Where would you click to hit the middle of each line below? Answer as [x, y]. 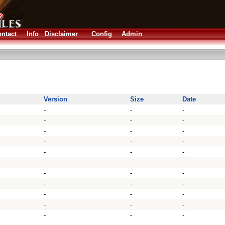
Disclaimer [61, 34]
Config [102, 34]
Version [55, 99]
